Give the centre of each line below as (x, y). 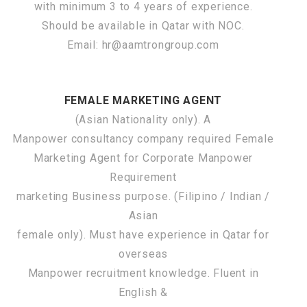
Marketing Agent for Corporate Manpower (143, 158)
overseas (143, 254)
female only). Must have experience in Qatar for (143, 234)
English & (143, 292)
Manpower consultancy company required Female (143, 138)
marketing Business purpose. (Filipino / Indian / (143, 196)
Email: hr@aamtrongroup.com (143, 45)
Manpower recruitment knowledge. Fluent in (143, 273)
